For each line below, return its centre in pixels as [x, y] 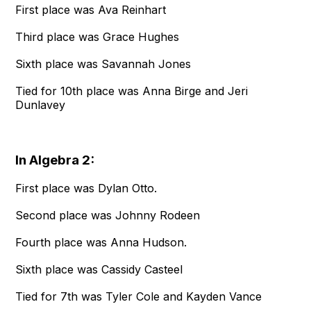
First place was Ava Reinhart [91, 10]
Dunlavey [41, 105]
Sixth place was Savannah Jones [103, 64]
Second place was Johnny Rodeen [108, 216]
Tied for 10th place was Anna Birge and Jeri [132, 91]
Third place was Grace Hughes [98, 37]
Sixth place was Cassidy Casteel [99, 270]
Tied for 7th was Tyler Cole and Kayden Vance [139, 297]
